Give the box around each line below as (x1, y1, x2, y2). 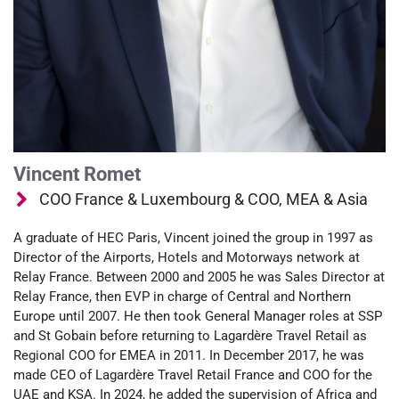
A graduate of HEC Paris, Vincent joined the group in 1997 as (13, 229, 373, 246)
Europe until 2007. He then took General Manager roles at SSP (13, 307, 382, 324)
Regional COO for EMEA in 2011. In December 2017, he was (13, 346, 364, 363)
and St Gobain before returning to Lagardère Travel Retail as (13, 327, 367, 344)
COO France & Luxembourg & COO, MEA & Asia (39, 189, 368, 208)
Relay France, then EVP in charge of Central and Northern (13, 288, 351, 305)
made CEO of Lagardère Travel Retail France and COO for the (13, 366, 372, 383)
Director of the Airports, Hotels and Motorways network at (13, 248, 360, 265)
